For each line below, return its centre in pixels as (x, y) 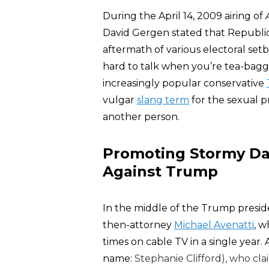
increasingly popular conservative (185, 83)
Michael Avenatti (214, 225)
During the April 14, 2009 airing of (184, 16)
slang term (163, 100)
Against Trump (160, 171)
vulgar (120, 100)
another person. (141, 117)
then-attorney (138, 225)
